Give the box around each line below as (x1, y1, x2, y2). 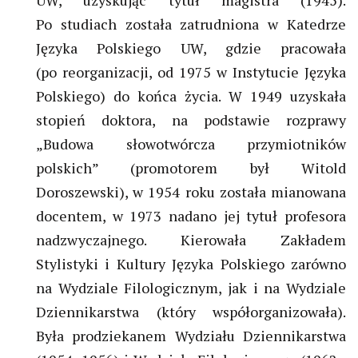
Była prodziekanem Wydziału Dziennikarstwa (36, 326, 346, 346)
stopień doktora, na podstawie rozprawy (36, 110, 346, 130)
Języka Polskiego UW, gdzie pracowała (36, 38, 346, 58)
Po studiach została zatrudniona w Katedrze (36, 14, 346, 34)
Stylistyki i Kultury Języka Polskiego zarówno (36, 254, 346, 274)
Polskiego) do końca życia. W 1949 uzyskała (36, 86, 346, 106)
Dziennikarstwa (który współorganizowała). (36, 302, 346, 322)
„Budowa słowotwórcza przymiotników (36, 134, 346, 154)
